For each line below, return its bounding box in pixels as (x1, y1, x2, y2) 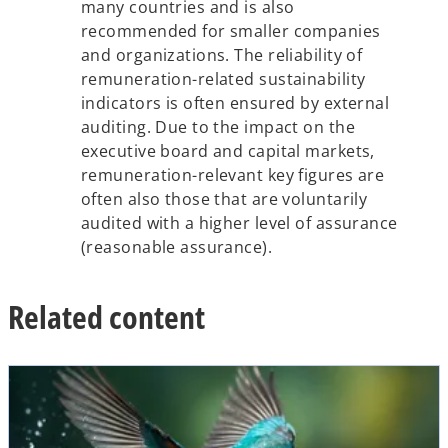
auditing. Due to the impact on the (81, 116, 355, 138)
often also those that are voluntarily (81, 188, 368, 210)
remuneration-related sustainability (81, 68, 366, 90)
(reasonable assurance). (81, 236, 273, 258)
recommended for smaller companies (81, 20, 381, 42)
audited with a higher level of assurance (81, 212, 398, 234)
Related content (8, 294, 205, 338)
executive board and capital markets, (81, 140, 375, 162)
